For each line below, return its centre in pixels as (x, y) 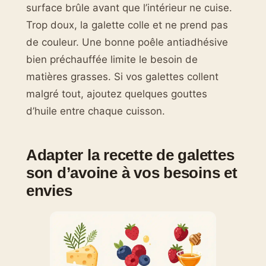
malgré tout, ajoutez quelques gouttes (117, 94)
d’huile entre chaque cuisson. (96, 111)
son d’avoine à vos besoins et (132, 172)
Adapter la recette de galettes (130, 155)
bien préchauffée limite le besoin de (112, 60)
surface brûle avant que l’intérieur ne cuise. (129, 8)
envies (49, 190)
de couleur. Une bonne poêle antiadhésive (127, 42)
